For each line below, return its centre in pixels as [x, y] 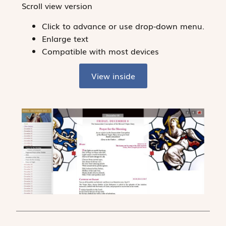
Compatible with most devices [100, 51]
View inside [113, 75]
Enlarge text [65, 38]
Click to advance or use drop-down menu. [123, 25]
